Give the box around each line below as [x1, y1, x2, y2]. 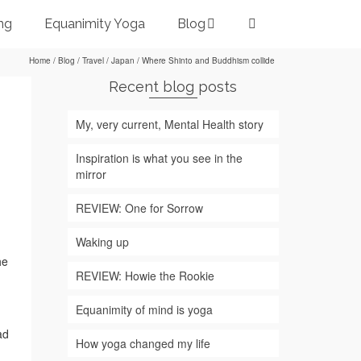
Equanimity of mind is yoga [75, 301, 213, 317]
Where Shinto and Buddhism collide [139, 55, 275, 66]
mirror [75, 166, 106, 182]
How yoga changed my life [75, 335, 210, 351]
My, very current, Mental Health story [75, 116, 263, 132]
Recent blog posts [109, 78, 238, 95]
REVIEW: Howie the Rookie [75, 268, 214, 284]
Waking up [75, 234, 129, 250]
